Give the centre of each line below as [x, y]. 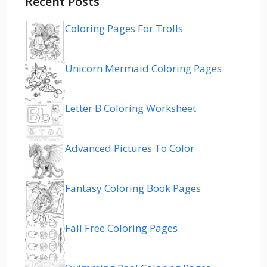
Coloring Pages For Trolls [124, 28]
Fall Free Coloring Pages [121, 228]
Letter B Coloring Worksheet [131, 108]
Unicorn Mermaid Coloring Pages [143, 68]
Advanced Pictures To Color [130, 148]
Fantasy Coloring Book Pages [133, 188]
